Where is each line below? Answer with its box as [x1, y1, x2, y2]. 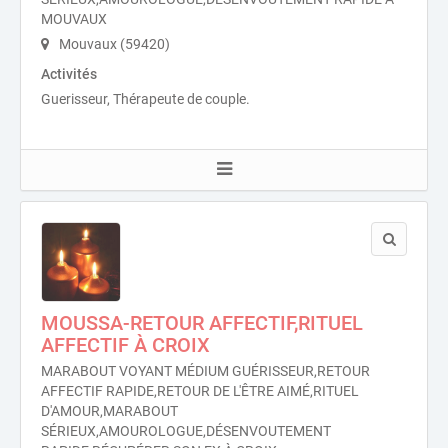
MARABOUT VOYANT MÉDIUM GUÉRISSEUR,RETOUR [41, 363, 370, 379]
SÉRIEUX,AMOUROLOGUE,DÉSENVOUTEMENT [41, 423, 331, 439]
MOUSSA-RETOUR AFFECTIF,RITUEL [41, 311, 363, 335]
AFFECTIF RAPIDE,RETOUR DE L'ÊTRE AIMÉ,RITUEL [41, 383, 359, 399]
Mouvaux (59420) [56, 36, 170, 52]
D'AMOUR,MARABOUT [41, 403, 178, 419]
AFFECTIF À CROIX [41, 333, 210, 357]
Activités [41, 66, 97, 82]
